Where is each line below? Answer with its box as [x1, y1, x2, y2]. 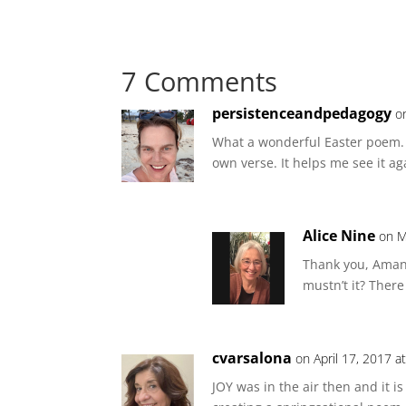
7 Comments [121, 63, 278, 99]
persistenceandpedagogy [212, 103, 392, 123]
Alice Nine [303, 226, 376, 246]
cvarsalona [212, 348, 293, 368]
